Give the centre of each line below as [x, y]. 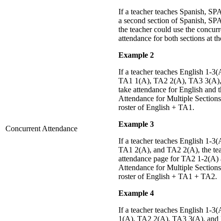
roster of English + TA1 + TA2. [168, 177]
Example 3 [136, 124]
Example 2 [136, 55]
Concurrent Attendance [41, 129]
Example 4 [136, 193]
